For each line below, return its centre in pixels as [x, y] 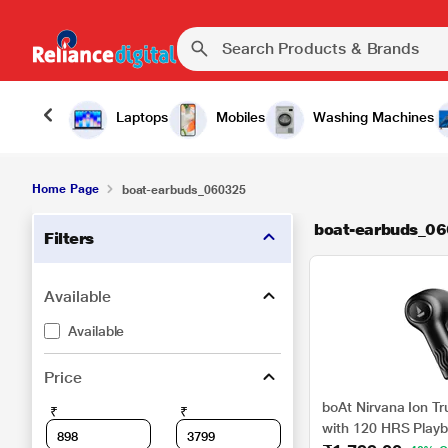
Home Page [65, 189]
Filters [69, 238]
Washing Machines [373, 117]
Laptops [142, 117]
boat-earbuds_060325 [183, 190]
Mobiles [240, 117]
